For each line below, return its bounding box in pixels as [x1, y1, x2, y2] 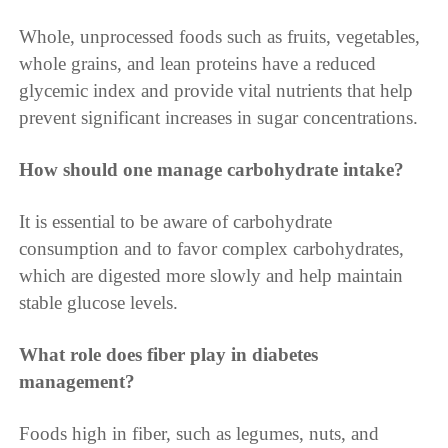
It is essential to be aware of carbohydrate [19, 210, 333, 232]
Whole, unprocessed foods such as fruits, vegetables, [19, 25, 421, 47]
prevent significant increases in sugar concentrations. [19, 106, 419, 128]
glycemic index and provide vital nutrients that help [19, 79, 414, 101]
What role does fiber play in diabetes [19, 343, 319, 365]
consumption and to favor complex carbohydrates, [19, 237, 405, 259]
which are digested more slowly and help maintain [19, 264, 404, 286]
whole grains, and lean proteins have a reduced [19, 52, 377, 74]
